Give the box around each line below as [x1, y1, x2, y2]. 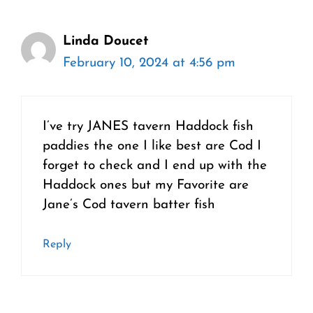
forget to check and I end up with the [43, 159, 267, 173]
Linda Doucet [63, 35, 148, 49]
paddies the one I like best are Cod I [43, 139, 261, 153]
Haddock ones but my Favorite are [43, 178, 249, 192]
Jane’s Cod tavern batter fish [43, 198, 215, 212]
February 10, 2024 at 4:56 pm [63, 57, 235, 71]
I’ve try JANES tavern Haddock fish [43, 119, 254, 133]
